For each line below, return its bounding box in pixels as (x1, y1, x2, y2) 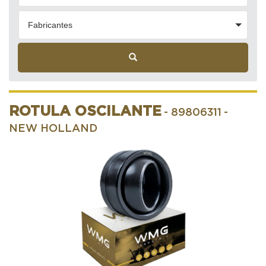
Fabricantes (28, 20, 72, 30)
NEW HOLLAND (9, 123, 97, 134)
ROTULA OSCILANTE (9, 104, 161, 119)
